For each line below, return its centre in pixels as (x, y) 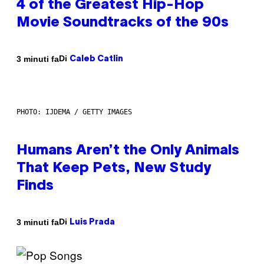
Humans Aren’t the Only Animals (128, 151)
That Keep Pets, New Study (114, 169)
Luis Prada (92, 223)
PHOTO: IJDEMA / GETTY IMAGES (74, 112)
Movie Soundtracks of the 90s (123, 23)
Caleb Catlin (96, 60)
